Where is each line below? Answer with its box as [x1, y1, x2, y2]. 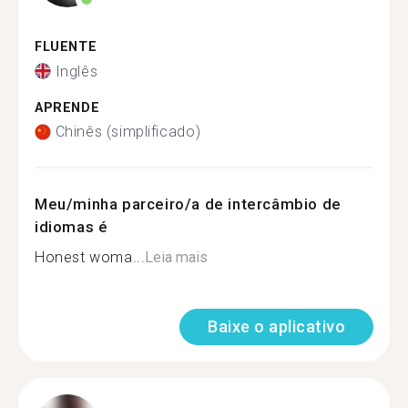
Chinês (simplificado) [55, 123, 201, 140]
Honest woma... [35, 249, 146, 266]
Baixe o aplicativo [208, 317, 345, 336]
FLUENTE [35, 39, 97, 55]
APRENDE [35, 99, 100, 116]
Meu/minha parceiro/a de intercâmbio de [35, 195, 342, 213]
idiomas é [35, 218, 108, 236]
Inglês [55, 62, 98, 80]
